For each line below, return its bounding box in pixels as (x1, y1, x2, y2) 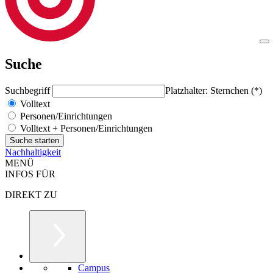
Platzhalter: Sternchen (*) (165, 85, 262, 96)
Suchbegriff (5, 85, 52, 96)
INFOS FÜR (5, 168, 55, 179)
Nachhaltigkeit (5, 146, 61, 157)
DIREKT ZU (5, 189, 57, 200)
